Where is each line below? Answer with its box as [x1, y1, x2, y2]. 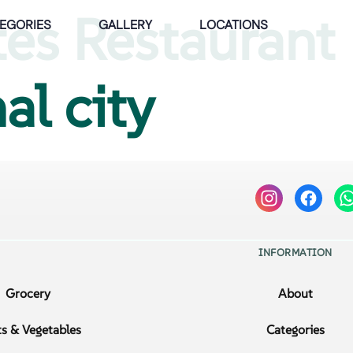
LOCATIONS [199, 17, 268, 35]
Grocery [5, 285, 50, 302]
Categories [266, 321, 325, 338]
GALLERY [98, 17, 152, 35]
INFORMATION [258, 246, 333, 259]
